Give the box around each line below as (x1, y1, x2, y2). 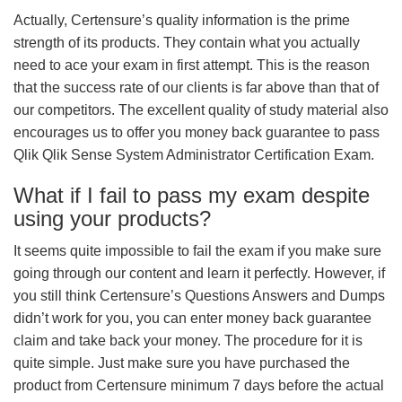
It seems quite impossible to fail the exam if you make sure (13, 243, 381, 258)
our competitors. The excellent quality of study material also (13, 102, 389, 118)
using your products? (13, 206, 211, 231)
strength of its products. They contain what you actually (13, 35, 360, 50)
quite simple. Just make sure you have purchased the (13, 355, 350, 371)
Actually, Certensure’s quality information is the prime (13, 13, 350, 28)
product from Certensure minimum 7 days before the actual (13, 378, 384, 393)
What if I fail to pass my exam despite (13, 183, 370, 207)
